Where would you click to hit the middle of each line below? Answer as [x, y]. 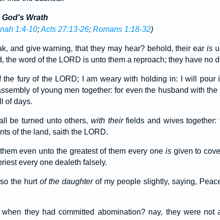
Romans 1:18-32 [122, 29]
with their [107, 121]
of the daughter [66, 181]
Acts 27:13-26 [65, 29]
